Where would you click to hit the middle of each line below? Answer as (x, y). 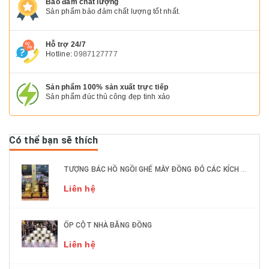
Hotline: (60, 54)
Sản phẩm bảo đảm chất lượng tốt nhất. (113, 12)
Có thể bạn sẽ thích (54, 141)
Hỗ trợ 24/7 (66, 45)
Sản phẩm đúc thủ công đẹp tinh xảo (108, 97)
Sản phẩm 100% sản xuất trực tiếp (107, 87)
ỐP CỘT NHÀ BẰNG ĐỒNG (108, 225)
